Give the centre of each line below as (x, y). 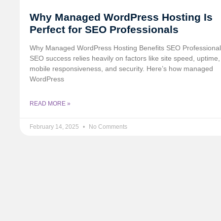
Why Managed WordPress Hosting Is (121, 17)
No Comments (107, 127)
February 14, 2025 (55, 127)
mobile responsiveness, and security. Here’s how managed (121, 69)
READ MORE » (50, 104)
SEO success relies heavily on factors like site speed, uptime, (125, 58)
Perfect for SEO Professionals (104, 30)
